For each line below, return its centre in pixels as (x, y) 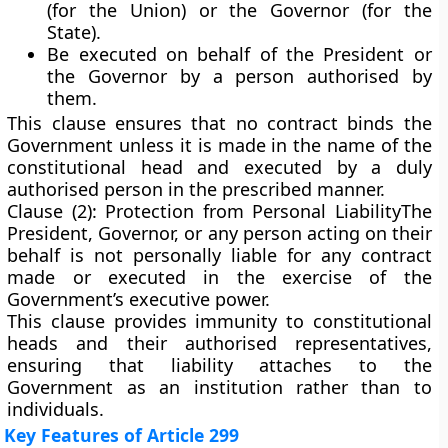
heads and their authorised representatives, (219, 343)
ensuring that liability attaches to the (219, 365)
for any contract (354, 255)
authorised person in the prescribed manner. (196, 189)
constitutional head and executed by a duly (219, 167)
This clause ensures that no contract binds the (219, 123)
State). (74, 32)
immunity (236, 321)
